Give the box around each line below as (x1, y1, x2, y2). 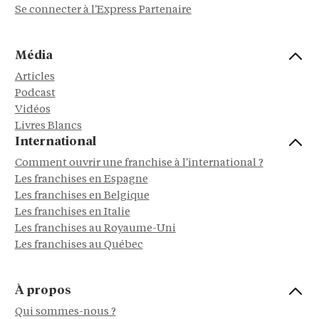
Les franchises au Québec (14, 239, 143, 251)
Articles (14, 71, 55, 83)
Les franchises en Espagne (14, 174, 148, 185)
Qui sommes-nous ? (14, 306, 116, 318)
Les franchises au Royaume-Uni (14, 223, 176, 234)
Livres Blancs (14, 120, 82, 132)
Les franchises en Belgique (14, 190, 150, 202)
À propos (14, 284, 71, 297)
